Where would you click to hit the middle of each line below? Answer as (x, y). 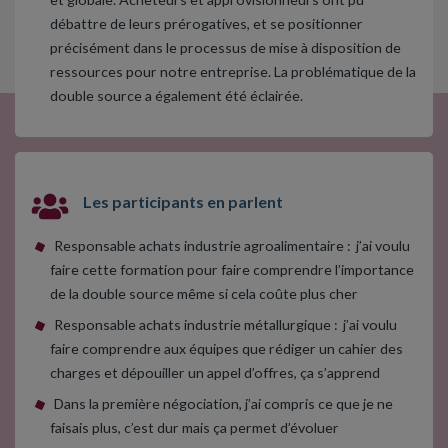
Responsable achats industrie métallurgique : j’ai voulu (225, 325)
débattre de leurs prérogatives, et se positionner (206, 23)
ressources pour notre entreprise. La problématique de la (233, 71)
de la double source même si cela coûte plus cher (204, 294)
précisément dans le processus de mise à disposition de (225, 47)
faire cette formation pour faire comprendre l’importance (232, 270)
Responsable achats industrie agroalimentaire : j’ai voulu (231, 246)
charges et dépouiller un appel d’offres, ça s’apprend (215, 373)
